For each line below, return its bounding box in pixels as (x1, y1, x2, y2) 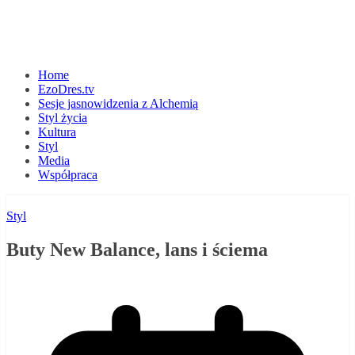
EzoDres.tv (38, 82, 94, 96)
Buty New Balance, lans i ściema (6, 239, 268, 260)
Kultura (38, 125, 76, 139)
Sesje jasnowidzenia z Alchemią (38, 97, 198, 110)
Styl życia (38, 111, 87, 124)
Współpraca (38, 168, 97, 181)
